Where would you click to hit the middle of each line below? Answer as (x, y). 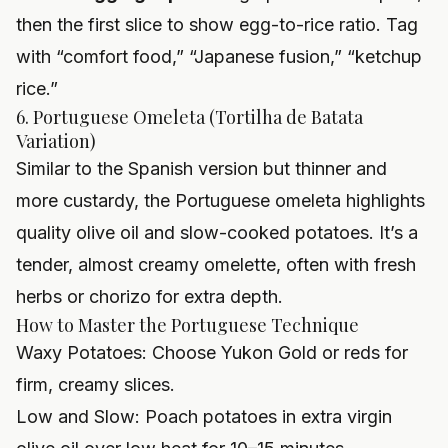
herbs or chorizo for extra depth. (149, 297)
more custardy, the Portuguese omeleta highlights (220, 201)
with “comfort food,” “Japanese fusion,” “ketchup (219, 57)
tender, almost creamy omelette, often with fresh (216, 265)
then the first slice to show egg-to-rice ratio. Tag (217, 25)
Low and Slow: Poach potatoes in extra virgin (204, 417)
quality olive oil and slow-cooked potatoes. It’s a (217, 233)
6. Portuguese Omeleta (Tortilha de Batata (189, 117)
